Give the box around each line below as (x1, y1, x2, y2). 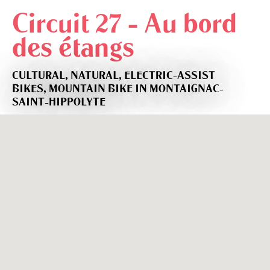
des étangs (12, 33, 134, 63)
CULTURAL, (12, 69, 71, 82)
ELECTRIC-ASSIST (124, 69, 215, 82)
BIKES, (12, 83, 49, 95)
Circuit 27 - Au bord (12, 8, 237, 39)
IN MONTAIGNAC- (135, 83, 224, 95)
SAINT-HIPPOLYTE (12, 96, 105, 108)
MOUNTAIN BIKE (49, 83, 133, 95)
